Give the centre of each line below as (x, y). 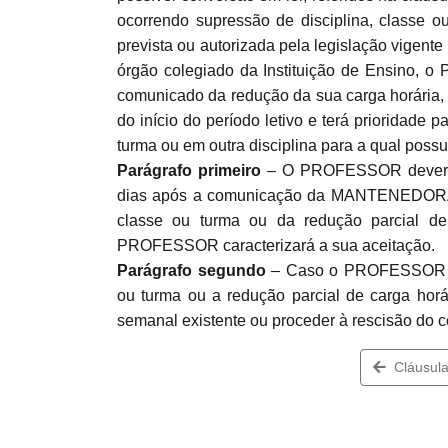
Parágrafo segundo (191, 270)
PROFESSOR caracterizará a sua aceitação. (276, 245)
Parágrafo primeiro (189, 170)
